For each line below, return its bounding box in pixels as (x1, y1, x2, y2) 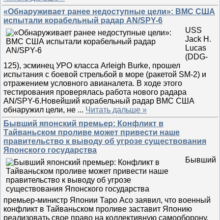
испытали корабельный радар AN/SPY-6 (3, 16, 163, 25)
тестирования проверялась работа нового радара (3, 88, 187, 96)
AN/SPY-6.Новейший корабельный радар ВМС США (3, 97, 194, 105)
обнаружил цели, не (3, 106, 78, 114)
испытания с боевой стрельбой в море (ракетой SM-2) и (3, 70, 206, 79)
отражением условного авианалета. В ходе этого (3, 79, 182, 87)
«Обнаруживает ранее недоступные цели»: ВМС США (3, 7, 215, 16)
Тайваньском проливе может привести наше (3, 128, 180, 137)
